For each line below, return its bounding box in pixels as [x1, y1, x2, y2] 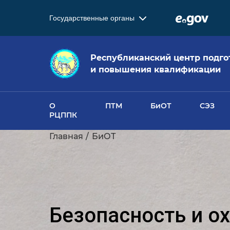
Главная [49, 131, 83, 142]
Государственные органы [49, 13, 137, 22]
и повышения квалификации [90, 65, 221, 75]
